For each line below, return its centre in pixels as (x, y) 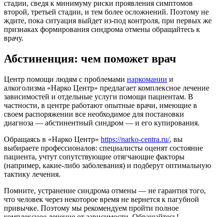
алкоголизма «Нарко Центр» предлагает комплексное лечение (107, 88)
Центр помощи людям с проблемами (65, 79)
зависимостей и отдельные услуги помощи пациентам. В (99, 97)
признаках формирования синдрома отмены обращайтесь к (102, 30)
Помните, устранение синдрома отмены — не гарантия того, (105, 191)
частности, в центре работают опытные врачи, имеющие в (101, 106)
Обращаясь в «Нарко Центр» (52, 139)
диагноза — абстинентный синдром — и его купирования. (102, 123)
